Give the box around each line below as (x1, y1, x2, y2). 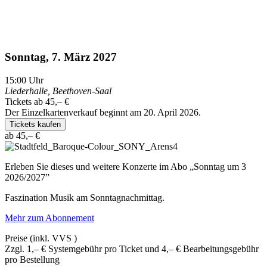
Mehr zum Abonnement (5, 212, 94, 223)
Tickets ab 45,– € (5, 96, 69, 107)
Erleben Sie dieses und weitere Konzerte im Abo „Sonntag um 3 (5, 161, 246, 172)
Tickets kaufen (10, 119, 61, 129)
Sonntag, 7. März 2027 (5, 51, 117, 64)
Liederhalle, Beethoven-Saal (5, 85, 111, 96)
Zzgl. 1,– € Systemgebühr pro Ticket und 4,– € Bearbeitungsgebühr (5, 243, 259, 254)
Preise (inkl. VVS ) (5, 232, 77, 243)
